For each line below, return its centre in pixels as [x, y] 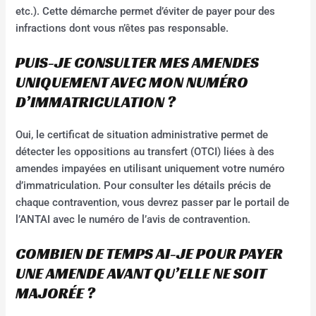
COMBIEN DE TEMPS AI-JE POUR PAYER [150, 254]
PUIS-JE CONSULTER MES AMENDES [138, 62]
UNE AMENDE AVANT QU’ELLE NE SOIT [141, 274]
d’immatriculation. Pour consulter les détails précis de [144, 185]
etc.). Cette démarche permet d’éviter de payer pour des [146, 11]
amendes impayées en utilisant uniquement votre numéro [151, 168]
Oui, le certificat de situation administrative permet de [142, 134]
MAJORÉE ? [56, 293]
